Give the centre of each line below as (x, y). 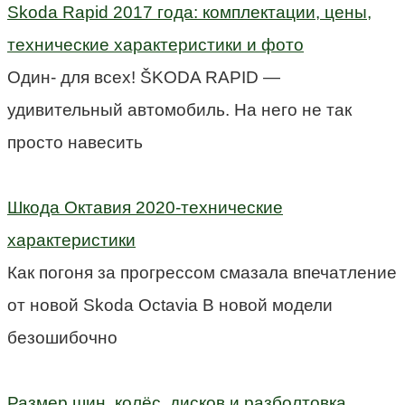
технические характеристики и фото (155, 44)
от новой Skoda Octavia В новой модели (170, 305)
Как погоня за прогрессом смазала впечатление (202, 272)
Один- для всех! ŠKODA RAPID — (144, 77)
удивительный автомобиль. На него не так (179, 109)
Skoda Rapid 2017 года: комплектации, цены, (189, 12)
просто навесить (75, 142)
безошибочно (62, 337)
